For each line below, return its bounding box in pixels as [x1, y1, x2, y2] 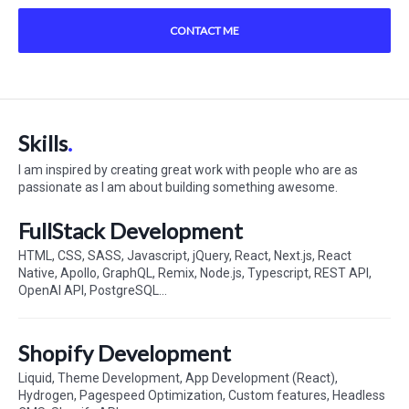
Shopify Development [18, 340, 231, 366]
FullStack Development [18, 217, 243, 244]
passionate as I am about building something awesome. [18, 180, 338, 194]
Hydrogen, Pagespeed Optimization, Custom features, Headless [18, 388, 385, 403]
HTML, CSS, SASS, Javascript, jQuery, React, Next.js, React [18, 248, 351, 263]
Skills [18, 130, 68, 156]
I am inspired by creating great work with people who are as [18, 163, 358, 177]
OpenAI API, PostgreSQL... [18, 283, 167, 298]
